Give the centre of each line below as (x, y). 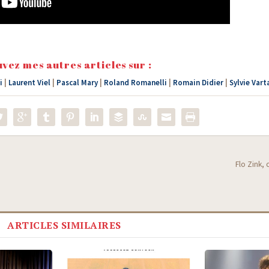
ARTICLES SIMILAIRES (64, 225)
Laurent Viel (29, 82)
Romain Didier (198, 82)
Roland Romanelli (135, 82)
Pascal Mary (77, 82)
